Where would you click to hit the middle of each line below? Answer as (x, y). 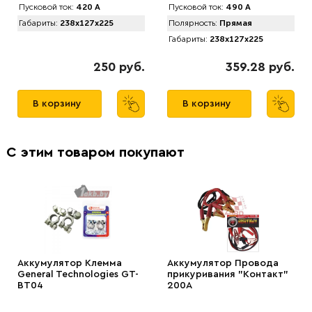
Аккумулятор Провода (223, 263)
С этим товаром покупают (95, 153)
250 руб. (119, 67)
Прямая (235, 23)
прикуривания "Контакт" (228, 274)
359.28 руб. (260, 67)
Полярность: (193, 23)
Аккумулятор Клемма (70, 263)
